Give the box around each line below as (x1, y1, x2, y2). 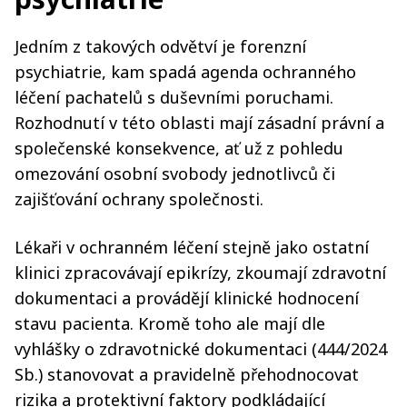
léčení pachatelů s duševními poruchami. (15, 85, 333, 108)
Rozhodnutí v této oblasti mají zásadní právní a (15, 111, 384, 134)
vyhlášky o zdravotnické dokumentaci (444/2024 (15, 337, 387, 360)
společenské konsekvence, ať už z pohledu (15, 136, 343, 159)
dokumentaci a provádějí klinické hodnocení (15, 286, 359, 309)
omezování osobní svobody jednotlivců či (15, 162, 335, 184)
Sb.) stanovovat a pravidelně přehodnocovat (15, 362, 359, 385)
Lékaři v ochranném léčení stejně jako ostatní (15, 235, 369, 258)
